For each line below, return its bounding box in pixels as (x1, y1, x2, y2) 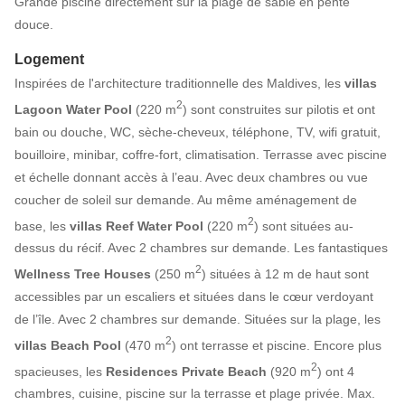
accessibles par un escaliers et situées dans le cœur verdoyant (14, 288, 373, 304)
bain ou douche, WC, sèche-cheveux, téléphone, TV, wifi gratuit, (14, 124, 381, 139)
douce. (14, 17, 53, 32)
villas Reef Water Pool (70, 218, 207, 233)
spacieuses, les (14, 363, 106, 379)
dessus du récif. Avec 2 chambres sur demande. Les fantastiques (14, 240, 388, 256)
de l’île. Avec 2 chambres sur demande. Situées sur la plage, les (14, 311, 381, 326)
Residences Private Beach (106, 363, 270, 379)
